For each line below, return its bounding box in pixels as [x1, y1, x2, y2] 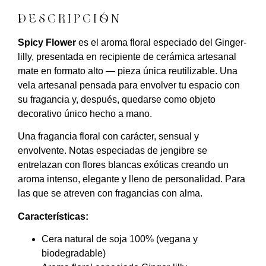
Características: [18, 211, 88, 221]
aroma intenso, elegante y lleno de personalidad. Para [18, 174, 245, 185]
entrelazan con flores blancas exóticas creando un [18, 160, 229, 170]
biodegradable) [42, 248, 106, 259]
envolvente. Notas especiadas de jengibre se [18, 145, 207, 156]
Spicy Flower [18, 37, 76, 48]
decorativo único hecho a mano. [18, 109, 152, 119]
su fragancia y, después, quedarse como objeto [18, 94, 216, 105]
